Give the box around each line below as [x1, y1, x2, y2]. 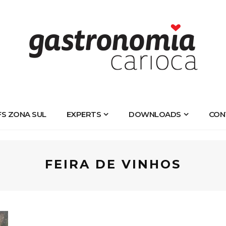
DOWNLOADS [129, 109, 181, 119]
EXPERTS [66, 109, 101, 119]
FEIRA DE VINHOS [45, 157, 181, 172]
